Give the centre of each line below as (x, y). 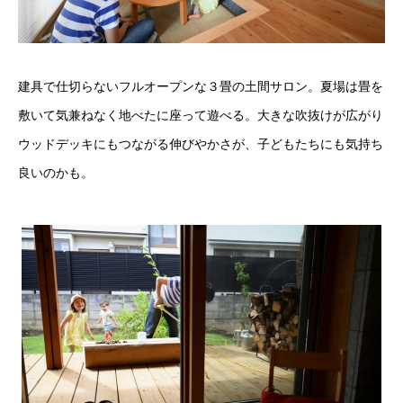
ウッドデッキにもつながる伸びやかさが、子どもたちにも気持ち (201, 145)
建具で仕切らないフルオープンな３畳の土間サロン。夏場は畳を (201, 87)
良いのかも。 (56, 174)
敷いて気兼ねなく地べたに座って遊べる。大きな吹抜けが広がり (201, 116)
